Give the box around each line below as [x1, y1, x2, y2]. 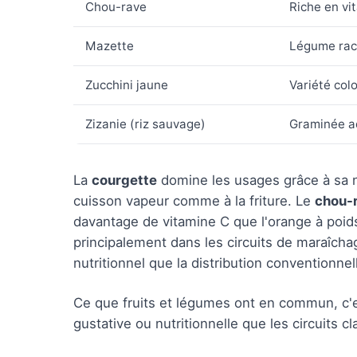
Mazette [85, 38, 134, 53]
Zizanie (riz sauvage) [85, 116, 206, 131]
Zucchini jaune [85, 77, 168, 92]
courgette [92, 172, 157, 188]
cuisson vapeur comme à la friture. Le [73, 193, 315, 209]
